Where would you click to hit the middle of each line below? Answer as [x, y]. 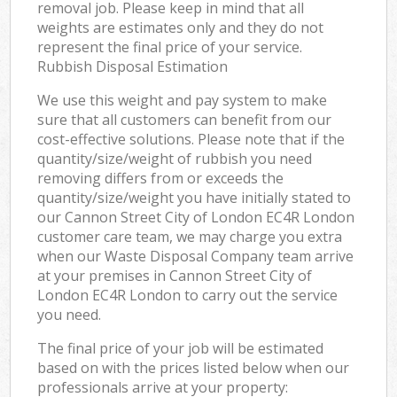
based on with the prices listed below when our [194, 367]
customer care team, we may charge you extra [190, 236]
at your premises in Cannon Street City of [175, 275]
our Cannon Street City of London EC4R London [196, 217]
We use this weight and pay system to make [183, 100]
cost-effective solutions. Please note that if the [191, 139]
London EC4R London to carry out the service [188, 295]
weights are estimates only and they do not [181, 27]
